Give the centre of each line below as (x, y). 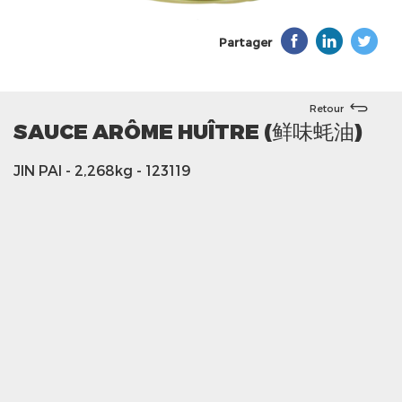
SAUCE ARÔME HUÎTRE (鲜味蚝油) (188, 131)
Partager (245, 42)
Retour (327, 108)
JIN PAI (38, 170)
